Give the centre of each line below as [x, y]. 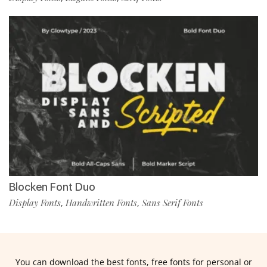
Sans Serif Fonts [173, 203]
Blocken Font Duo [52, 187]
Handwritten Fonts [101, 203]
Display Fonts [35, 203]
